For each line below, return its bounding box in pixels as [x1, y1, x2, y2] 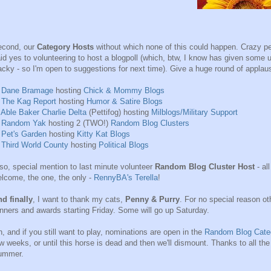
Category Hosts [37, 42, 94, 52]
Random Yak [1, 119, 46, 128]
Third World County [1, 140, 68, 150]
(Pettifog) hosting [87, 108, 151, 117]
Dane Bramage [1, 86, 53, 96]
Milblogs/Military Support [151, 108, 238, 117]
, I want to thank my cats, [33, 195, 125, 204]
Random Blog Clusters [111, 119, 189, 128]
